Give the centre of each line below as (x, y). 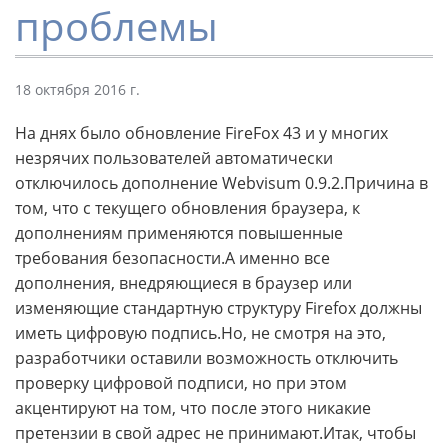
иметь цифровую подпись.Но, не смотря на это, (200, 332)
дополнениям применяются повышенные (179, 232)
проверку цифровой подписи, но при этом (181, 382)
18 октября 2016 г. (77, 89)
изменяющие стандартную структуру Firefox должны (218, 307)
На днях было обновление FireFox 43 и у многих (201, 132)
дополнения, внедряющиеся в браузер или (183, 282)
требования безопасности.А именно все (172, 257)
